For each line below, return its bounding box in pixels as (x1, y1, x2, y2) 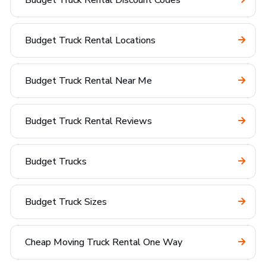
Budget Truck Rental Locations (25, 34, 156, 47)
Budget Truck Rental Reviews (25, 115, 152, 128)
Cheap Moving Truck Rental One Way (25, 236, 182, 249)
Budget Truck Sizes (25, 195, 107, 208)
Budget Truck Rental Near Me (25, 74, 152, 87)
